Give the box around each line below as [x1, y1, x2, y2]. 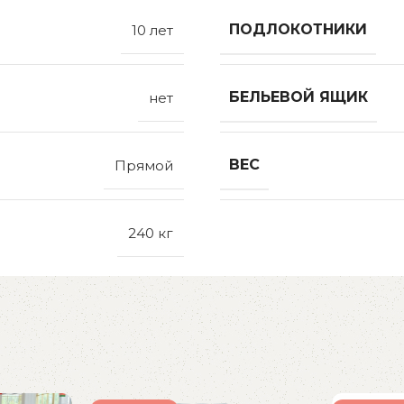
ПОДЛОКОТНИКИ [229, 21, 367, 39]
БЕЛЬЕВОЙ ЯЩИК [229, 88, 368, 106]
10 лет [132, 22, 173, 40]
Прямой [115, 157, 173, 175]
